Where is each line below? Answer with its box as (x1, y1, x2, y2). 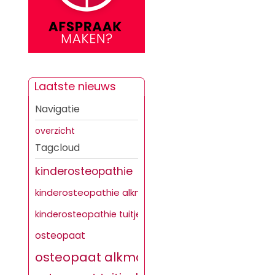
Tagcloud (35, 141, 80, 155)
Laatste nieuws (34, 79, 116, 94)
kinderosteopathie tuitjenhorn (35, 208, 167, 220)
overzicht (35, 125, 75, 137)
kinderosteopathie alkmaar (35, 186, 159, 199)
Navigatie (35, 102, 80, 116)
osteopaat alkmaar (35, 249, 158, 266)
